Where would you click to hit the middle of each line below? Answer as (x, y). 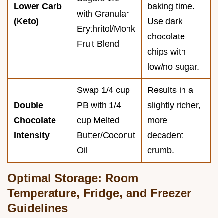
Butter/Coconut (106, 135)
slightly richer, (174, 105)
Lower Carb (38, 6)
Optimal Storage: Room (73, 178)
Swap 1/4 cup (103, 90)
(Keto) (26, 21)
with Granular (103, 13)
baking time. (171, 6)
